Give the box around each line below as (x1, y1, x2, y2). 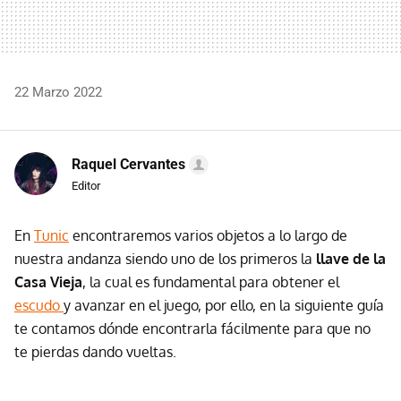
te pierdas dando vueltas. (14, 342, 176, 361)
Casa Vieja (14, 272, 82, 291)
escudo (14, 295, 64, 314)
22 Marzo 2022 (14, 83, 102, 100)
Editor (72, 178, 100, 192)
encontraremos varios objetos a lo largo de (69, 226, 347, 244)
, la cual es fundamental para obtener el (82, 272, 339, 291)
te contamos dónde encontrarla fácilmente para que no (14, 319, 371, 337)
